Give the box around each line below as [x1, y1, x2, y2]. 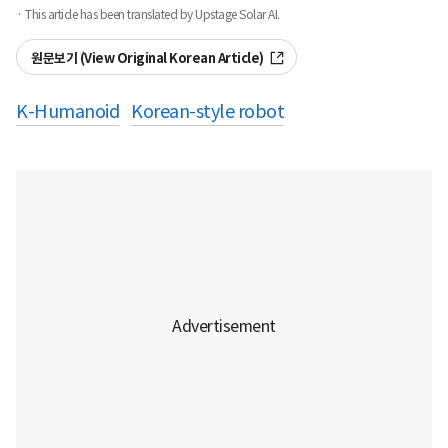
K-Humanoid [16, 100, 119, 124]
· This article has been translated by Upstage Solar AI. [16, 7, 280, 23]
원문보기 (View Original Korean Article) [31, 50, 264, 68]
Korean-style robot [131, 100, 284, 124]
